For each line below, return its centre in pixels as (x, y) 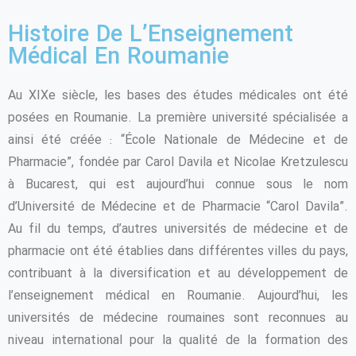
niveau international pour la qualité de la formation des (178, 340)
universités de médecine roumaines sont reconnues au (178, 318)
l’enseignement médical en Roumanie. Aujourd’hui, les (178, 296)
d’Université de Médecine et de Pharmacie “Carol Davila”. (178, 207)
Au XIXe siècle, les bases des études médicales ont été (178, 95)
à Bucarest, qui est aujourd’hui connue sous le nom (178, 184)
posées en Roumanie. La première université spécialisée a (178, 118)
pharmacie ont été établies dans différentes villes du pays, (178, 251)
